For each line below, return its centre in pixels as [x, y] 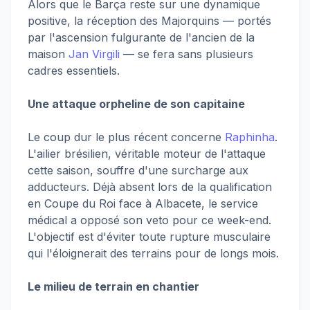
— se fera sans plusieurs [186, 54]
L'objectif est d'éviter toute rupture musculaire [149, 236]
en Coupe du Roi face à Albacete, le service [143, 203]
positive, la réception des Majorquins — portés [149, 20]
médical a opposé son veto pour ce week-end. [149, 220]
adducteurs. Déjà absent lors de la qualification [150, 186]
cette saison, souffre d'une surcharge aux [138, 170]
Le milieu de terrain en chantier [113, 286]
